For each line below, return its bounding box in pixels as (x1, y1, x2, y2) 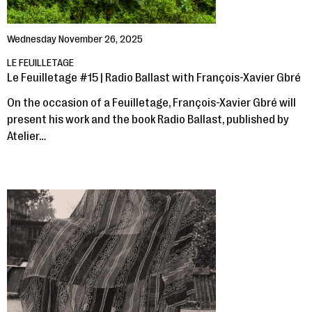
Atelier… (7, 130, 46, 143)
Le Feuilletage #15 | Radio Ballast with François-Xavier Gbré (7, 71, 301, 84)
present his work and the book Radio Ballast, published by (7, 113, 289, 126)
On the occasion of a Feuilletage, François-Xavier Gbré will (7, 96, 296, 109)
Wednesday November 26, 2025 (7, 33, 143, 45)
